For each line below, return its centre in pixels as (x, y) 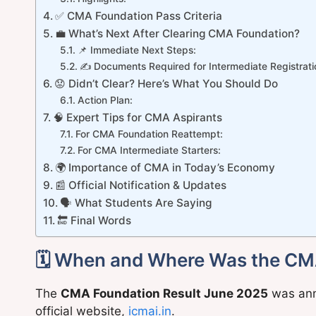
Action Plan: (105, 100)
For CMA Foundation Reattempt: (149, 134)
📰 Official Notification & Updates (141, 185)
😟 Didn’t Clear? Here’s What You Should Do (166, 83)
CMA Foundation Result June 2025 (164, 293)
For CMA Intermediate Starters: (149, 150)
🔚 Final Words (95, 220)
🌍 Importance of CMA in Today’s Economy (165, 167)
